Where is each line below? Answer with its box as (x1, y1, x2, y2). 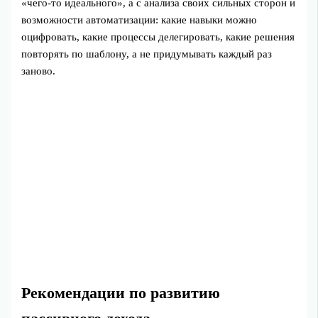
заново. (21, 65, 56, 77)
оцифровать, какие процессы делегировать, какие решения (21, 31, 295, 43)
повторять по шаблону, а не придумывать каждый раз (21, 48, 273, 60)
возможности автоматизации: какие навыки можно (21, 14, 258, 26)
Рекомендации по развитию (21, 284, 221, 302)
